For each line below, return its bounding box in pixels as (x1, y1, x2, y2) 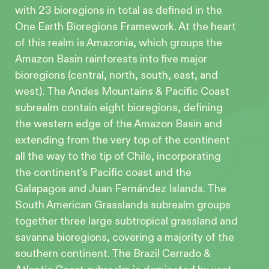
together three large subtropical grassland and (15, 214, 238, 228)
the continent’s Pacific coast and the (15, 166, 192, 179)
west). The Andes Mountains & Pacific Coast (15, 85, 229, 98)
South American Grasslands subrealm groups (15, 198, 231, 211)
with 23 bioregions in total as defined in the (15, 4, 222, 17)
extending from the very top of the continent (15, 133, 230, 147)
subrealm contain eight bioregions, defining (15, 101, 223, 114)
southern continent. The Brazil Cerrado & (15, 247, 211, 260)
